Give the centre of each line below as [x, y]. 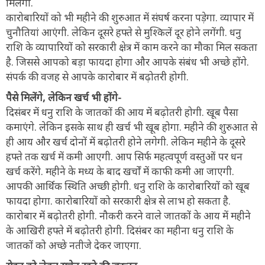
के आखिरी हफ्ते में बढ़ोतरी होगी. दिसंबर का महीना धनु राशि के [120, 230]
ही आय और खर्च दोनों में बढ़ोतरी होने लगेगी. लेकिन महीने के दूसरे [126, 141]
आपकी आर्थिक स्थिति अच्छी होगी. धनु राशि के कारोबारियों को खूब [128, 186]
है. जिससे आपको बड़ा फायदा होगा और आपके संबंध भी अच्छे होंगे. [127, 62]
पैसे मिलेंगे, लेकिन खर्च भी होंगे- [64, 97]
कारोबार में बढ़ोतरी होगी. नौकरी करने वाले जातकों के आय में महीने [128, 215]
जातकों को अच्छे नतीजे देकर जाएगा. [74, 245]
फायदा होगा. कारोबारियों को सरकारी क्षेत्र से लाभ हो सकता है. [118, 201]
